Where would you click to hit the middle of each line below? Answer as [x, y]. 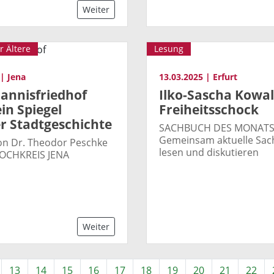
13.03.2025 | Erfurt [198, 76]
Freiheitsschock [209, 109]
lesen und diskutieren [209, 152]
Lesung [169, 48]
